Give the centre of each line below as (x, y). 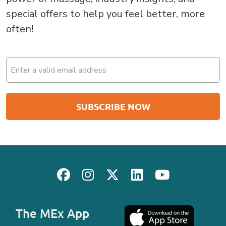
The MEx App (52, 213)
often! (20, 29)
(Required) (23, 75)
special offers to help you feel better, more (105, 14)
